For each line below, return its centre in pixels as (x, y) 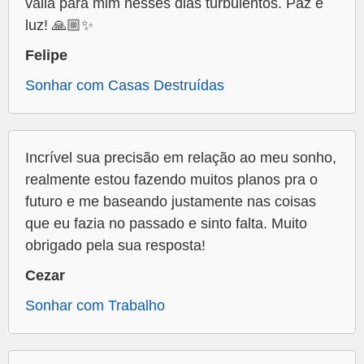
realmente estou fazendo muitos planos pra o (171, 180)
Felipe (46, 56)
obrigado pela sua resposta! (115, 246)
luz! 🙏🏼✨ (59, 26)
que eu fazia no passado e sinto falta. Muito (166, 224)
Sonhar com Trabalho (95, 306)
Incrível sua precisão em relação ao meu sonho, (181, 158)
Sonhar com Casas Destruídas (125, 86)
